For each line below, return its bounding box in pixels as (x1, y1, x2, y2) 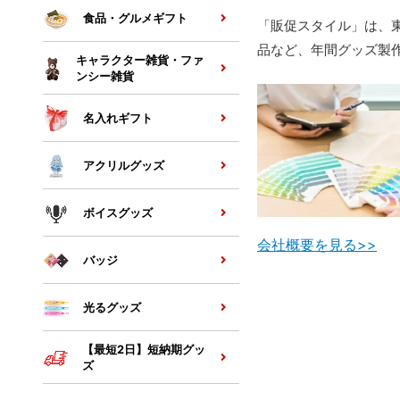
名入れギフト (83, 112, 153, 125)
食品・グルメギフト (83, 12, 187, 25)
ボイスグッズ (83, 206, 153, 220)
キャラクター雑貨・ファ (76, 54, 204, 67)
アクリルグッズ (83, 159, 164, 172)
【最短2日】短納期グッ (82, 343, 205, 356)
